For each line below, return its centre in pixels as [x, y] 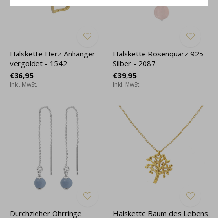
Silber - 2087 [134, 63]
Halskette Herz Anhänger [53, 54]
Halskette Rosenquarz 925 [158, 54]
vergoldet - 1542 [38, 63]
